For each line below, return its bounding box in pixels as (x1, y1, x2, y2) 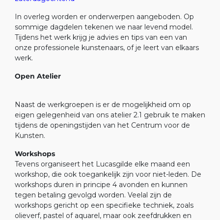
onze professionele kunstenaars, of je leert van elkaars (15, 43, 199, 52)
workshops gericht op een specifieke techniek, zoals (15, 200, 193, 210)
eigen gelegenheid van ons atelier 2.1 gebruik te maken (15, 110, 205, 119)
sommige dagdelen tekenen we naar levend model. (15, 22, 193, 31)
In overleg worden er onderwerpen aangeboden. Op (15, 12, 194, 21)
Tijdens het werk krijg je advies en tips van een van (15, 32, 187, 42)
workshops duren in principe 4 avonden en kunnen (15, 180, 188, 189)
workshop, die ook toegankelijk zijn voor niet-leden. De (15, 169, 201, 179)
